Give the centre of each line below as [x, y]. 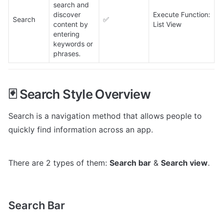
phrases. [67, 54]
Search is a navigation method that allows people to [105, 116]
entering [66, 34]
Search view [184, 163]
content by [71, 24]
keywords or [73, 44]
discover [67, 15]
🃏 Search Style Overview [80, 94]
